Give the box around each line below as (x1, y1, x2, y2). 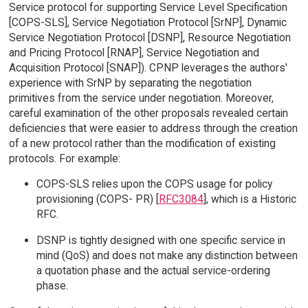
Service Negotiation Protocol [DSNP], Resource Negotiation (8, 30, 291, 44)
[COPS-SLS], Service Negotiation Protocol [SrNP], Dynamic (8, 15, 287, 29)
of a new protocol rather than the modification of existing (8, 136, 276, 150)
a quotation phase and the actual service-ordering (36, 264, 270, 278)
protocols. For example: (8, 151, 120, 165)
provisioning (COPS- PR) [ (36, 192, 159, 206)
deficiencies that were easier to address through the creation (8, 121, 298, 135)
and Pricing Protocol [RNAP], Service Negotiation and (8, 45, 259, 59)
